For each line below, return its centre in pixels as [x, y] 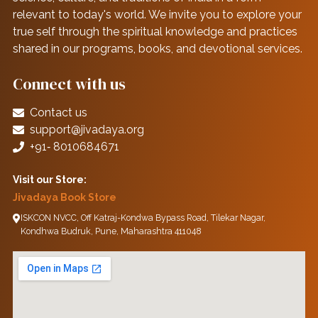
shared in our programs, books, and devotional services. [157, 49]
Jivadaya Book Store [64, 198]
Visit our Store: [49, 180]
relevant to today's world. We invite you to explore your [157, 15]
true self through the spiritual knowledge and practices [155, 32]
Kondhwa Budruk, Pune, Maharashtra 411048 [111, 231]
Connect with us [69, 84]
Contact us [58, 113]
